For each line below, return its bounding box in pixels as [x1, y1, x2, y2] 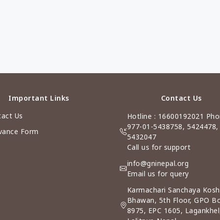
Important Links [8, 93, 69, 103]
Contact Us [161, 93, 202, 103]
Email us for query [127, 169, 189, 178]
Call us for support [127, 142, 191, 152]
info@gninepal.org [127, 159, 189, 168]
